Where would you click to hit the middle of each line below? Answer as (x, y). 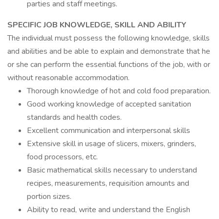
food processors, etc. (62, 157)
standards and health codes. (74, 117)
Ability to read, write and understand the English (109, 210)
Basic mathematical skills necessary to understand (112, 170)
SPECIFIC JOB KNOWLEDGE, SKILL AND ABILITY (97, 25)
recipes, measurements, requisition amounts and (108, 183)
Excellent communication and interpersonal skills (109, 131)
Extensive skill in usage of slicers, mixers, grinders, (111, 144)
